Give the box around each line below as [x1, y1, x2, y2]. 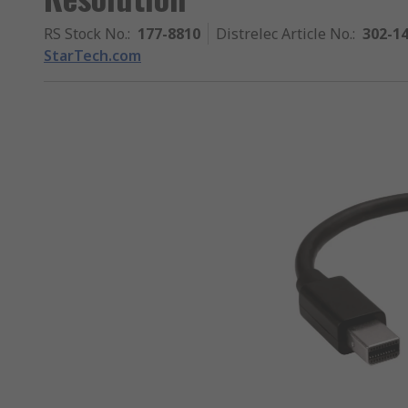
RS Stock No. [44, 24, 127, 44]
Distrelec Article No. [216, 24, 352, 44]
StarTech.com [44, 46, 141, 66]
